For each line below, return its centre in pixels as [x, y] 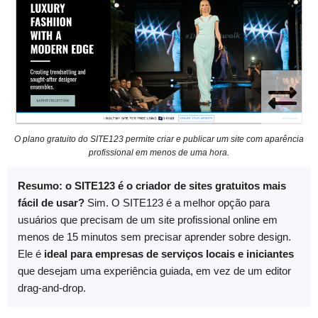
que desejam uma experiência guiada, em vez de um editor [154, 270]
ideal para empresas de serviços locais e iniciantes [169, 253]
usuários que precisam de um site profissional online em [148, 219]
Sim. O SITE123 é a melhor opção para [177, 202]
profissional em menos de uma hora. [159, 152]
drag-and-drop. [52, 287]
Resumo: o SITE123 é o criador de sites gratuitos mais [152, 185]
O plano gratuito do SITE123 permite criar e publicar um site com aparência [159, 139]
